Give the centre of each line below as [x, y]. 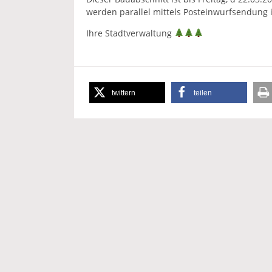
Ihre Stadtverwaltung [130, 33]
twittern [124, 93]
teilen [203, 93]
